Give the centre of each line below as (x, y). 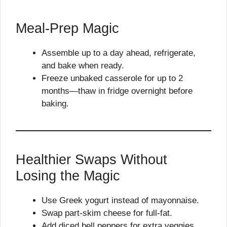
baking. (55, 104)
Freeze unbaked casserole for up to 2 (112, 78)
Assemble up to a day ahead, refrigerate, (119, 53)
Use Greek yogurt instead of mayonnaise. (120, 200)
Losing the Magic (68, 176)
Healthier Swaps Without (91, 160)
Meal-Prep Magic (67, 28)
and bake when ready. (83, 66)
